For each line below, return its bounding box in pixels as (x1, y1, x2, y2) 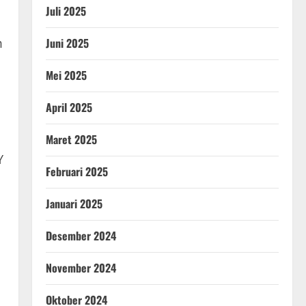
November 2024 (45, 260, 116, 277)
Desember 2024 (45, 227, 116, 245)
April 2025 (45, 99, 92, 116)
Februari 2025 (45, 163, 108, 180)
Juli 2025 (45, 3, 86, 20)
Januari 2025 (45, 195, 102, 212)
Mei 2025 (45, 67, 87, 84)
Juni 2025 (45, 35, 89, 52)
